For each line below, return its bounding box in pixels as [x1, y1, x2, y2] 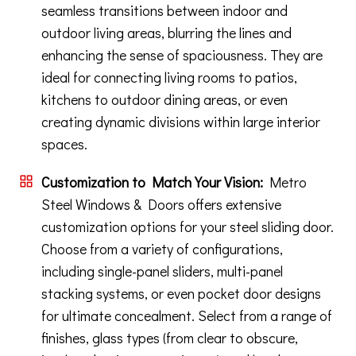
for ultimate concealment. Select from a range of [41, 306, 332, 326]
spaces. [41, 134, 87, 154]
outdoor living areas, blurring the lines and [41, 23, 292, 43]
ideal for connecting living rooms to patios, [41, 68, 297, 87]
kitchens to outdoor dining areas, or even [41, 90, 288, 110]
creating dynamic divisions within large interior [41, 112, 320, 132]
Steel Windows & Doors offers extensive [41, 195, 281, 215]
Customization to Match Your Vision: [41, 172, 263, 192]
